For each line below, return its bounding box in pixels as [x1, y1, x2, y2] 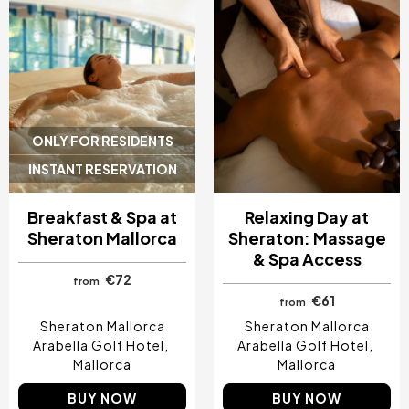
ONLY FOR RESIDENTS [31, 131, 173, 149]
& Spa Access [252, 247, 362, 269]
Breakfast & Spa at [27, 205, 177, 227]
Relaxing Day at [245, 205, 369, 227]
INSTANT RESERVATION [27, 160, 177, 177]
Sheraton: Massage [227, 226, 386, 248]
